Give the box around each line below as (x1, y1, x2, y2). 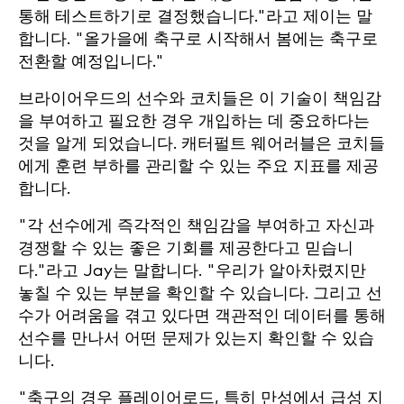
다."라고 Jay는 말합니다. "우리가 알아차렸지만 (18, 262, 366, 280)
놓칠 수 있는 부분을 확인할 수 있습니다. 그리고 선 (18, 285, 382, 302)
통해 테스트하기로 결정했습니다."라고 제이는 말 (18, 8, 372, 25)
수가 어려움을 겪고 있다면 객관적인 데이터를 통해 (18, 308, 386, 325)
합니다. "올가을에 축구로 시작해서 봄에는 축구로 (18, 31, 378, 48)
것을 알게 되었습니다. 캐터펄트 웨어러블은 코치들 (18, 135, 385, 152)
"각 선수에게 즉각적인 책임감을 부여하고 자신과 (18, 217, 374, 234)
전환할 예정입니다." (18, 53, 164, 70)
